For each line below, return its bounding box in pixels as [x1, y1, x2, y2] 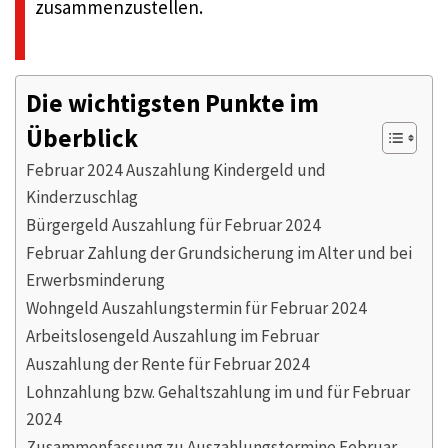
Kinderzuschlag [26, 185, 138, 208]
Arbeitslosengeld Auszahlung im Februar [26, 324, 319, 347]
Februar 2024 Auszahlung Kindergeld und [26, 158, 326, 181]
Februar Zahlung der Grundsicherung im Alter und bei [26, 241, 412, 264]
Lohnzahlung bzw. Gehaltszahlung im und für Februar [26, 380, 410, 403]
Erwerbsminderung [26, 268, 165, 291]
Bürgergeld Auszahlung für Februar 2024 [26, 213, 321, 236]
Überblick [26, 122, 138, 154]
